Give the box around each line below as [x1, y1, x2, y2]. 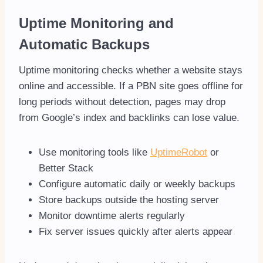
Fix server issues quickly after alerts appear [39, 225, 232, 237]
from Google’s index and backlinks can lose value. [19, 112, 240, 123]
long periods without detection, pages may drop [19, 96, 225, 107]
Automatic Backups [19, 36, 150, 52]
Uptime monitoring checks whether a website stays [19, 64, 242, 76]
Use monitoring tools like [39, 146, 150, 158]
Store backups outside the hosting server [39, 194, 219, 205]
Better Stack [39, 162, 93, 174]
